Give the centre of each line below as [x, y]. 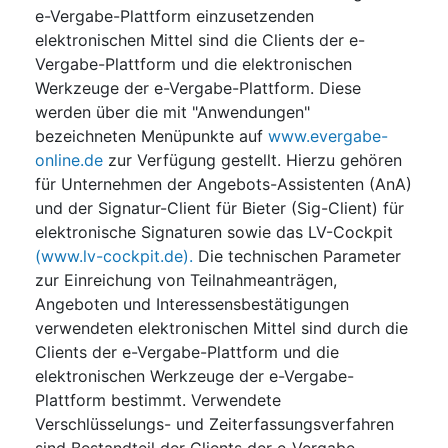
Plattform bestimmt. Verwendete [158, 399]
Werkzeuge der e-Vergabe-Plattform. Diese [198, 87]
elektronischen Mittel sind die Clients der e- [200, 39]
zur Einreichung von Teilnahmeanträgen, [186, 279]
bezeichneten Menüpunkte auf [151, 135]
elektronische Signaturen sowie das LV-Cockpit [214, 231]
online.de [69, 159]
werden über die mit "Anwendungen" [172, 111]
